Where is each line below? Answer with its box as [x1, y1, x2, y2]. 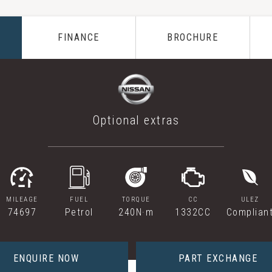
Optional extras [92, 113, 180, 127]
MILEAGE [6, 195, 38, 203]
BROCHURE [167, 32, 219, 43]
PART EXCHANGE [178, 253, 258, 264]
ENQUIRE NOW [13, 253, 80, 264]
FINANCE [58, 32, 100, 43]
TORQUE [121, 195, 151, 203]
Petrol [64, 206, 93, 218]
